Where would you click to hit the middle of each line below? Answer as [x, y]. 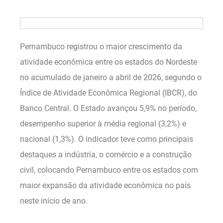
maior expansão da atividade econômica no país [105, 185]
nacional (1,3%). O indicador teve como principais [107, 139]
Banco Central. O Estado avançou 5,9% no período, [108, 108]
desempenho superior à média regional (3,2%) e [103, 123]
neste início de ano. [54, 201]
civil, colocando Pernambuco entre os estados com [109, 170]
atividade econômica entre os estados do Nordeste [109, 62]
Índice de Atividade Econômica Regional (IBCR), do [109, 93]
